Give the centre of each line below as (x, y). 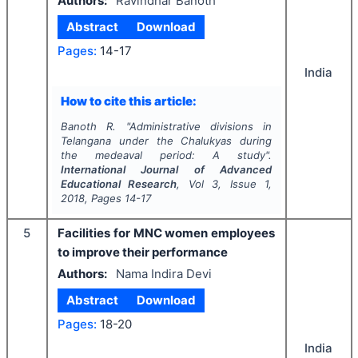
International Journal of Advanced (166, 169)
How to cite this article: (128, 101)
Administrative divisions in (201, 126)
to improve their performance (143, 252)
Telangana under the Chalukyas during (166, 141)
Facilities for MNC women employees (166, 233)
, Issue (242, 184)
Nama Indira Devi (163, 273)
